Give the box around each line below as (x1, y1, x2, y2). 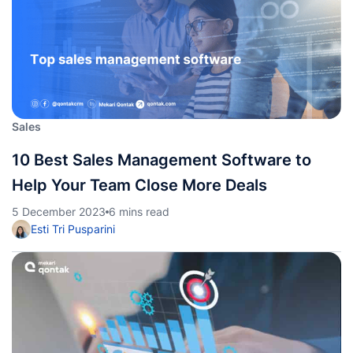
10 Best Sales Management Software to (12, 150, 311, 169)
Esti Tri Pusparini (31, 222, 115, 236)
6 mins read (109, 205, 169, 218)
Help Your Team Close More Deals (12, 176, 267, 195)
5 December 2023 (12, 205, 106, 218)
